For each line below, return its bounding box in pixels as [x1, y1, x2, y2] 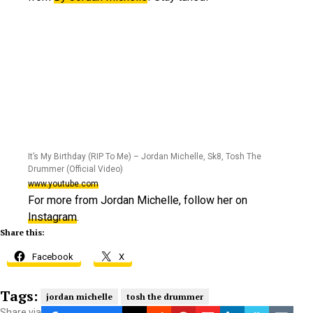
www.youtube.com [28, 179, 99, 189]
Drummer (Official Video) [28, 164, 123, 175]
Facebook [32, 252, 73, 263]
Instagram [28, 210, 77, 224]
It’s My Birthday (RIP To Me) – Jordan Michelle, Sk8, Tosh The [28, 152, 261, 162]
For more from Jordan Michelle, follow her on [28, 194, 247, 208]
